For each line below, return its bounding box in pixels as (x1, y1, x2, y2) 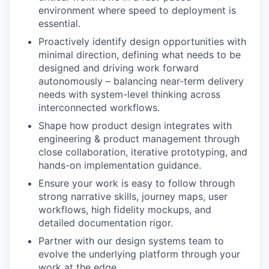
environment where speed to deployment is (38, 4, 236, 16)
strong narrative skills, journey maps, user (38, 190, 228, 202)
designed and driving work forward (38, 62, 199, 74)
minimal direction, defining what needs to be (38, 49, 241, 61)
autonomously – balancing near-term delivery (38, 75, 244, 87)
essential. (38, 17, 80, 29)
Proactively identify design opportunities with (38, 35, 246, 47)
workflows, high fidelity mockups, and (38, 204, 211, 216)
